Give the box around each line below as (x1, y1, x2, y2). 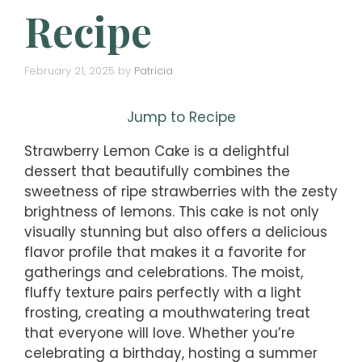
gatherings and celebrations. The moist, (24, 262, 303, 282)
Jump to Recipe (126, 107, 236, 127)
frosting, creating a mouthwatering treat (24, 302, 310, 322)
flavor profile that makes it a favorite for (24, 242, 306, 262)
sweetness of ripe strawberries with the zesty (24, 181, 338, 201)
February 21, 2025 (24, 62, 115, 78)
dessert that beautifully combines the (24, 161, 290, 181)
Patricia (134, 62, 173, 78)
